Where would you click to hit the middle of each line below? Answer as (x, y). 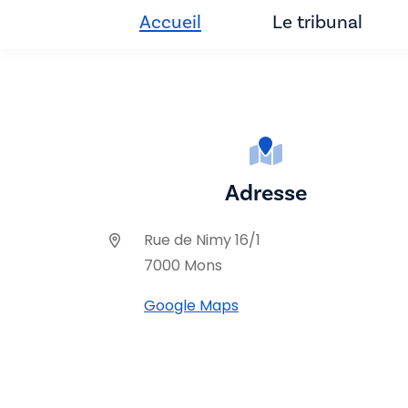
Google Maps (191, 305)
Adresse (266, 192)
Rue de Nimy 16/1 (202, 240)
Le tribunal (317, 21)
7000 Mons (183, 265)
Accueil (170, 21)
